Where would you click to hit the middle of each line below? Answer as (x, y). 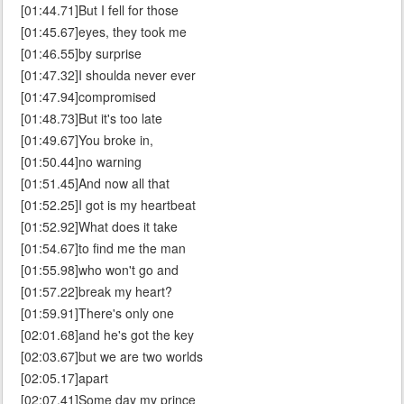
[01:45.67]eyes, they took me (104, 32)
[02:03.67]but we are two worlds (112, 357)
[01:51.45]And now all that (95, 184)
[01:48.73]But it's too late (92, 119)
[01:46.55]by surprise (81, 54)
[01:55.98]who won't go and (100, 270)
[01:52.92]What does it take (99, 227)
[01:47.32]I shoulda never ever (108, 75)
